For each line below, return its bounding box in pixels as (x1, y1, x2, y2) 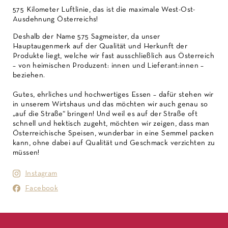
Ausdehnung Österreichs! (13, 16, 98, 23)
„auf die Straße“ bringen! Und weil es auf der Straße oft (13, 110, 197, 118)
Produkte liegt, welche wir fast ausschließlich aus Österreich (13, 52, 214, 60)
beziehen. (13, 72, 45, 79)
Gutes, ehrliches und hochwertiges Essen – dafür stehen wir (13, 91, 214, 99)
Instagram (25, 170, 58, 178)
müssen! (13, 149, 40, 157)
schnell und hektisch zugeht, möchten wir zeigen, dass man (13, 120, 210, 128)
